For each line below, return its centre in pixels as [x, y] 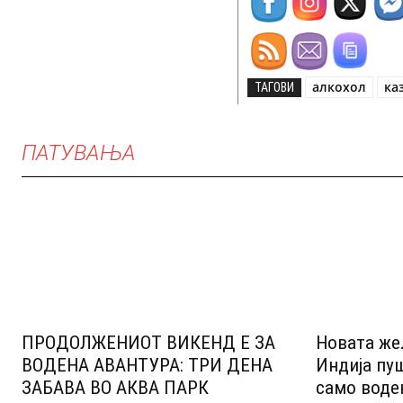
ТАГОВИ [275, 87]
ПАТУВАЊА [79, 152]
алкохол [340, 86]
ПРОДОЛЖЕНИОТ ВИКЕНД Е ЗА [148, 343]
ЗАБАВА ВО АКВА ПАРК [115, 388]
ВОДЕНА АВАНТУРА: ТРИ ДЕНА [147, 366]
